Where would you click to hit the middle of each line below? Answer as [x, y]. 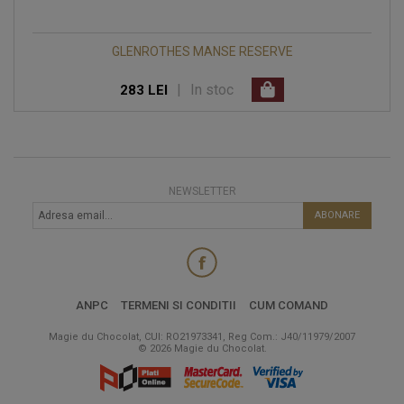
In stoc [212, 90]
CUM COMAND [289, 306]
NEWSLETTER [202, 192]
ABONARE [338, 216]
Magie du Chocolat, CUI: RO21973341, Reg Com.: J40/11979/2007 [202, 337]
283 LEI [144, 90]
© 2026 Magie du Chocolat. [202, 349]
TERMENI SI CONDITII [179, 306]
